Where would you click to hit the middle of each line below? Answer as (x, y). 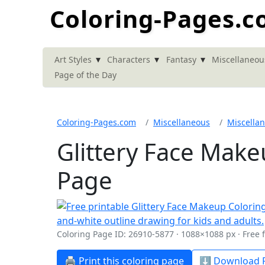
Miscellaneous (182, 122)
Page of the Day (85, 75)
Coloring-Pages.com (96, 122)
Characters (129, 59)
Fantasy (181, 59)
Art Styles (73, 59)
